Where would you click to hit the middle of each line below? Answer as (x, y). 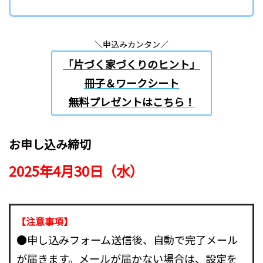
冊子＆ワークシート (131, 83)
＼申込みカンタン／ (131, 44)
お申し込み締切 (50, 144)
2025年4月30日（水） (76, 171)
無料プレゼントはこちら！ (131, 102)
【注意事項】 (45, 221)
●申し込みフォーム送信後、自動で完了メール (127, 239)
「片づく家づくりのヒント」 (131, 64)
